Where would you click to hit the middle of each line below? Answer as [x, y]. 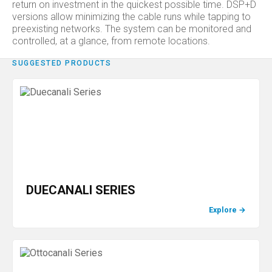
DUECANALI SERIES [81, 190]
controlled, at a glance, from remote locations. [111, 41]
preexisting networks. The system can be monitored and [132, 29]
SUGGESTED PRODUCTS [62, 63]
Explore [223, 210]
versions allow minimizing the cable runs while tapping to [131, 17]
